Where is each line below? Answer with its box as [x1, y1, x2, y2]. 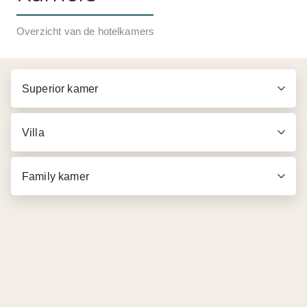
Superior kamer [22, 82, 99, 95]
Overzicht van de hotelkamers [16, 25, 155, 37]
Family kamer [22, 170, 89, 182]
